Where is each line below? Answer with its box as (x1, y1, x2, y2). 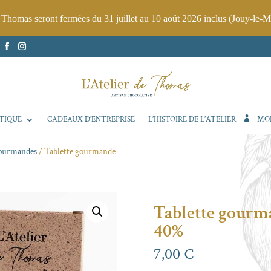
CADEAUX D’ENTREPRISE (47, 114, 135, 125)
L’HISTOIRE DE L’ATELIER (148, 114, 236, 125)
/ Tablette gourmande (37, 145, 116, 157)
